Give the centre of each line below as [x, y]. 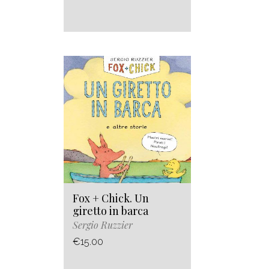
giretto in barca [110, 211]
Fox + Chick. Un [111, 198]
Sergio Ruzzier [103, 225]
